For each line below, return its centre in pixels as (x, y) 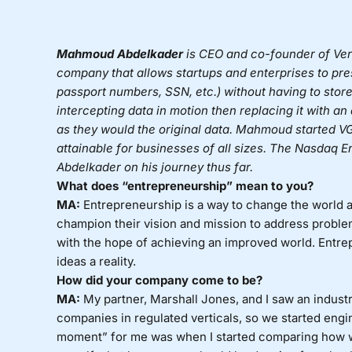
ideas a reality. (96, 262)
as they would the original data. (146, 130)
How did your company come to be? (161, 280)
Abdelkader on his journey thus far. (156, 167)
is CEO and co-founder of (258, 54)
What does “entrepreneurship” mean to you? (185, 186)
